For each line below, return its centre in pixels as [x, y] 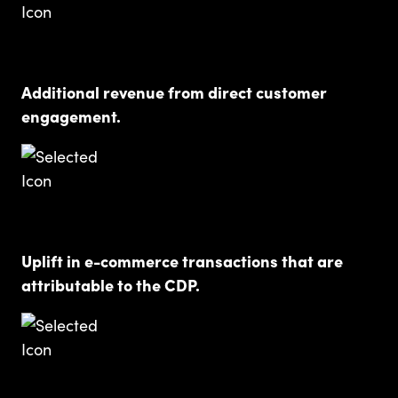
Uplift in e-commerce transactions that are [182, 260]
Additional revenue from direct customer [174, 92]
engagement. [71, 115]
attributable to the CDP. [111, 284]
